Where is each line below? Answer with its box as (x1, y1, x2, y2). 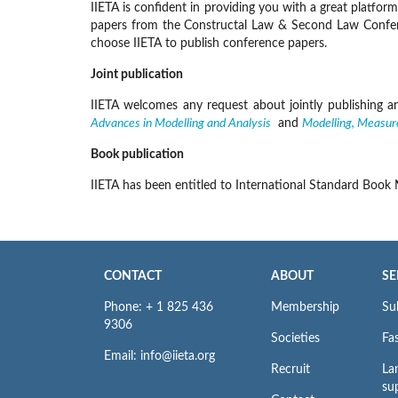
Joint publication (91, 68, 183, 81)
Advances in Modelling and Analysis (91, 117, 271, 130)
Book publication (91, 148, 184, 161)
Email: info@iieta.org (104, 350, 215, 362)
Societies (270, 332, 320, 345)
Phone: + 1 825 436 (104, 301, 213, 314)
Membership (270, 301, 339, 314)
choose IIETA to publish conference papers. (91, 37, 327, 50)
